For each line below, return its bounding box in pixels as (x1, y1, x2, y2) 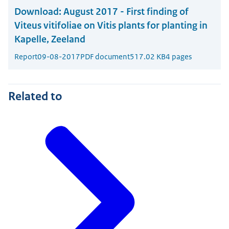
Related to (8, 88, 62, 104)
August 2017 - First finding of (63, 5, 189, 18)
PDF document (80, 52, 130, 62)
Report (14, 52, 37, 62)
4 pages (166, 52, 192, 62)
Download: (14, 5, 61, 18)
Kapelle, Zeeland (14, 33, 85, 46)
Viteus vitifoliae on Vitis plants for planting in (14, 19, 208, 32)
